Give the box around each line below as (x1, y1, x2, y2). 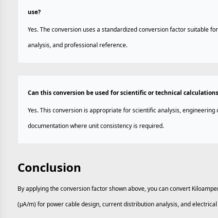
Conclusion (18, 159, 81, 175)
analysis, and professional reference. (28, 41, 127, 49)
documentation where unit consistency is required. (28, 122, 164, 130)
